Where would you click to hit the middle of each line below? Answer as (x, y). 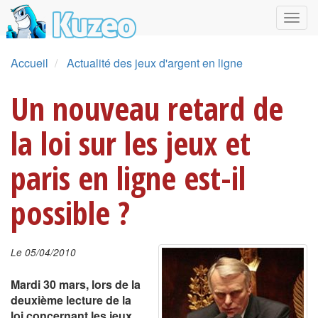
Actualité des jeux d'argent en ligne (155, 63)
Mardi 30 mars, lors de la (76, 284)
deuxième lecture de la (71, 300)
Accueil (29, 63)
